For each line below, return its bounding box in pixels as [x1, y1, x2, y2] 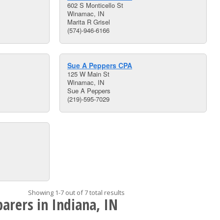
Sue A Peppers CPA [67, 60, 132, 70]
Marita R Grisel [67, 17, 110, 27]
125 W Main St [67, 69, 110, 79]
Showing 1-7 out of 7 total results [27, 188, 125, 197]
